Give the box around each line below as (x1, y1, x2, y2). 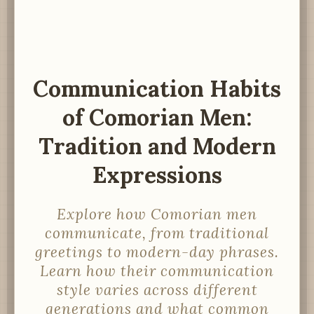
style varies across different (56, 280, 258, 299)
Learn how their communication (40, 261, 274, 280)
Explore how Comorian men (57, 204, 257, 224)
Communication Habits (33, 74, 281, 104)
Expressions (92, 161, 222, 190)
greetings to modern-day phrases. (35, 242, 279, 261)
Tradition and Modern (38, 132, 276, 161)
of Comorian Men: (62, 103, 252, 132)
